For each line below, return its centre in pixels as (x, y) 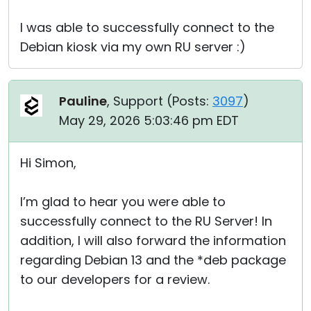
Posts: (191, 101)
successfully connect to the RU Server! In (146, 221)
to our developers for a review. (115, 279)
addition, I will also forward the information (153, 241)
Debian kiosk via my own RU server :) (133, 47)
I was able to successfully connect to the (147, 27)
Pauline (83, 101)
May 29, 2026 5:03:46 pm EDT (149, 120)
